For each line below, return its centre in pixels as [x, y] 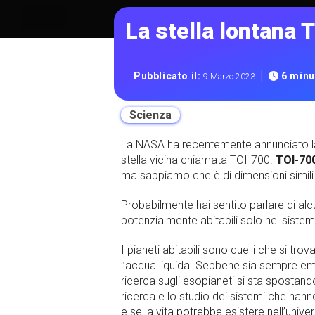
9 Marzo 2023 [230, 77]
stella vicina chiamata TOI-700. [198, 160]
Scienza [150, 115]
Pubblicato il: [169, 76]
